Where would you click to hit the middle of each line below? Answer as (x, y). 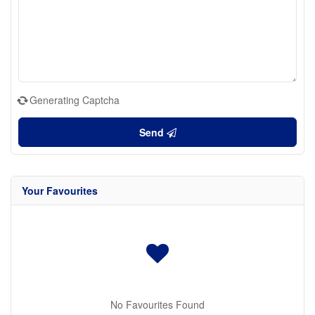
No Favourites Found (157, 304)
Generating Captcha (75, 99)
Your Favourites (60, 190)
